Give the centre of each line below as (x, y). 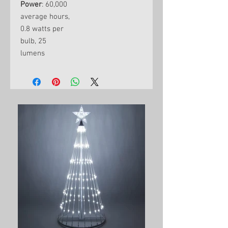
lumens (33, 53)
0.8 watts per (42, 29)
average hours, (45, 17)
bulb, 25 (33, 41)
